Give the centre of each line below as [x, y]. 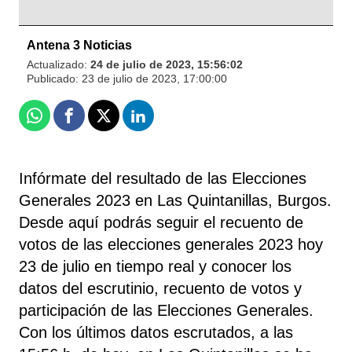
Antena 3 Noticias [79, 45]
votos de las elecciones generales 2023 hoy [171, 244]
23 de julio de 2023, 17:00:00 [154, 78]
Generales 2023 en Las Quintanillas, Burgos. [175, 200]
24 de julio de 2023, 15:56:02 [167, 64]
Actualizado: [59, 64]
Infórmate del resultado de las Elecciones [163, 178]
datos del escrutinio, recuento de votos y [160, 288]
